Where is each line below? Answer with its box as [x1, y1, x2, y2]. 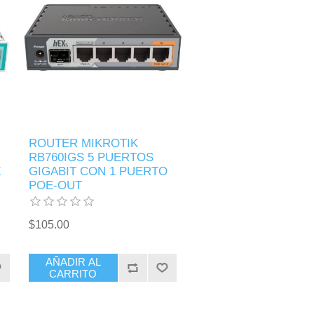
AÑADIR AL [45, 256, 101, 268]
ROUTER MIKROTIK [29, 137, 139, 151]
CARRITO [49, 268, 97, 280]
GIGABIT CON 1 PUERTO [29, 165, 168, 179]
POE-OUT [29, 179, 83, 193]
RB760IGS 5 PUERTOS [29, 151, 154, 165]
